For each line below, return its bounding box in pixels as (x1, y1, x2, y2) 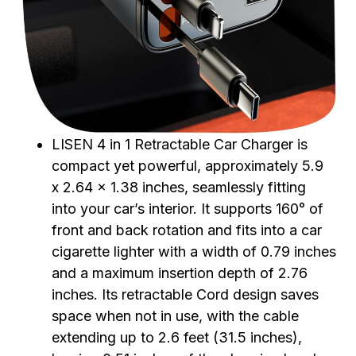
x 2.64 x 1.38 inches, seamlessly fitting (52, 179, 306, 196)
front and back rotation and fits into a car (52, 222, 322, 239)
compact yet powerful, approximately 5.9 (52, 157, 323, 175)
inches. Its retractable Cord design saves (52, 286, 319, 304)
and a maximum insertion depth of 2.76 (52, 265, 308, 282)
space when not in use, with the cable (52, 308, 299, 325)
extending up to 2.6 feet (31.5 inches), (52, 329, 302, 346)
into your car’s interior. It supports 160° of (52, 200, 323, 218)
